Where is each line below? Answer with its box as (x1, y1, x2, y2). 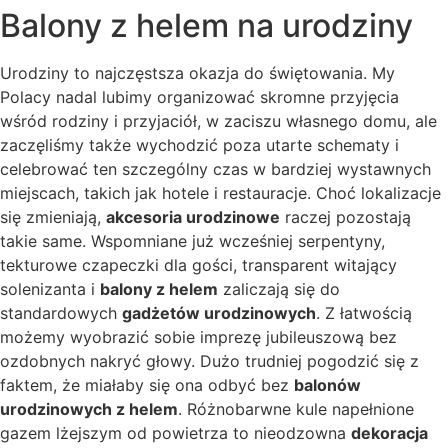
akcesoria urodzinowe (106, 207, 280, 228)
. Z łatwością (316, 303, 412, 324)
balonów (294, 375, 361, 396)
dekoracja (351, 423, 428, 444)
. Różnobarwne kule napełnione (178, 399, 414, 420)
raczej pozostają (280, 207, 411, 228)
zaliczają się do (218, 279, 340, 300)
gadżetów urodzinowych (122, 303, 316, 324)
